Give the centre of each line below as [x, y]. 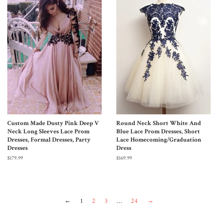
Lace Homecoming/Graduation [159, 139]
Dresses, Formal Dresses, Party [49, 139]
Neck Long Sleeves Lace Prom [48, 131]
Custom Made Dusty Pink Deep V [53, 123]
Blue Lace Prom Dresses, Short [158, 131]
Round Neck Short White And [159, 123]
